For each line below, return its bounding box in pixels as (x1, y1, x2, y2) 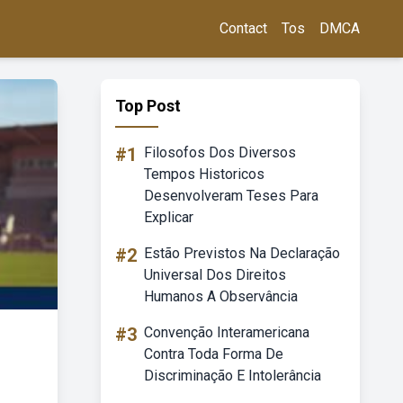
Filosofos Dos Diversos (144, 144, 296, 161)
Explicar (144, 209, 193, 226)
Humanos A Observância (144, 288, 298, 305)
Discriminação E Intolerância (144, 367, 321, 384)
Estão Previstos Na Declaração (144, 245, 340, 262)
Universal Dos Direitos (144, 266, 286, 283)
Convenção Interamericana (144, 324, 309, 341)
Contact (219, 20, 267, 37)
